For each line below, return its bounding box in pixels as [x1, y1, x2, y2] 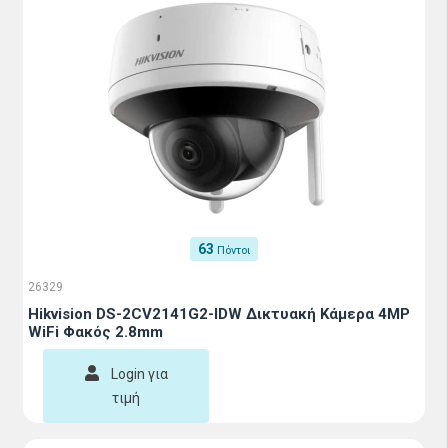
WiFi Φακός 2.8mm [28, 323, 163, 341]
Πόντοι [217, 244, 250, 257]
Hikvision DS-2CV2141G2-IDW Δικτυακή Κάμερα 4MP [28, 305, 410, 323]
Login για [110, 366, 168, 382]
